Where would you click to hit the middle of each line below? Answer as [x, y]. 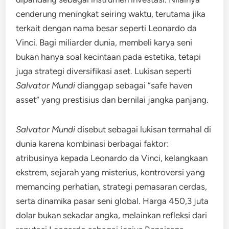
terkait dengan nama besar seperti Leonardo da [107, 28]
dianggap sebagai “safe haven [134, 85]
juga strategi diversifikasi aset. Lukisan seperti [104, 71]
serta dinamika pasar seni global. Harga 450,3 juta [112, 201]
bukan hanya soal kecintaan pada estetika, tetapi [109, 57]
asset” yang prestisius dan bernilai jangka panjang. [112, 100]
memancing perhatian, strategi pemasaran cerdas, [112, 187]
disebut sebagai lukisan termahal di [143, 129]
